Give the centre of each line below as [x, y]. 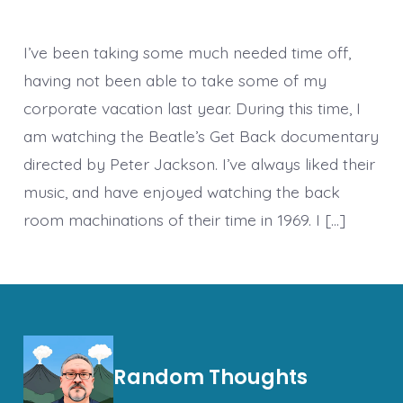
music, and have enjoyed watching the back [181, 191]
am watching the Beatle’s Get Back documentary [201, 135]
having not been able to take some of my [175, 80]
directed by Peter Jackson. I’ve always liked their [199, 163]
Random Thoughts [210, 377]
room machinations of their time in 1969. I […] [184, 219]
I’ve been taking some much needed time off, [187, 52]
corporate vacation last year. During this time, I [192, 107]
